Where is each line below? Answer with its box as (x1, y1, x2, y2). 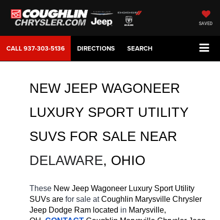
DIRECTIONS (77, 44, 115, 53)
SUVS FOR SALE (29, 129, 140, 144)
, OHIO (103, 153, 145, 168)
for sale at (65, 195, 101, 204)
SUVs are (29, 195, 65, 204)
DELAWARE (29, 153, 103, 168)
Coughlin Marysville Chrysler (101, 195, 202, 204)
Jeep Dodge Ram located (29, 206, 118, 215)
